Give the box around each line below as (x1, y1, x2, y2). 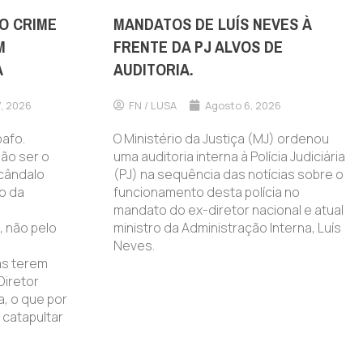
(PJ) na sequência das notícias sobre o (113, 164, 344, 183)
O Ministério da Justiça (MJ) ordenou (113, 129, 329, 147)
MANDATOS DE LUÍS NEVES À (113, 9, 312, 40)
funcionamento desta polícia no (113, 182, 300, 201)
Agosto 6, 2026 (204, 97, 281, 113)
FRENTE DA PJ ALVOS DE (113, 32, 283, 62)
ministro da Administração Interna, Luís (113, 218, 341, 237)
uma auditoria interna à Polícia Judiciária (113, 147, 345, 165)
